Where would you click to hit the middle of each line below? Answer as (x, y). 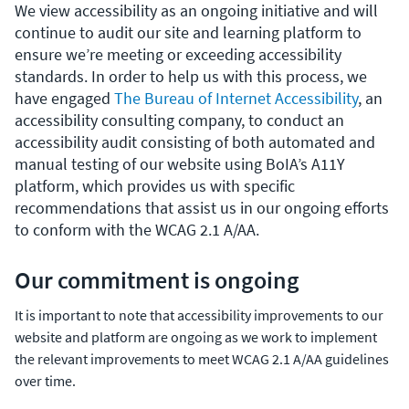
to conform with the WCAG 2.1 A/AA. (137, 229)
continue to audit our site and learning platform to (188, 32)
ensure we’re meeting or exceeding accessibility (178, 54)
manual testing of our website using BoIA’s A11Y (180, 163)
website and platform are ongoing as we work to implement (196, 336)
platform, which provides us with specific (155, 185)
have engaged (63, 98)
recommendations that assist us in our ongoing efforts (202, 207)
